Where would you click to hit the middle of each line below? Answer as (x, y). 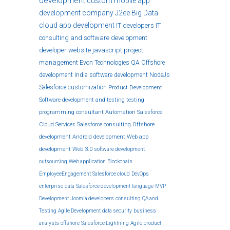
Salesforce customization (73, 87)
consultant (90, 112)
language (143, 186)
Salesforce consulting (104, 124)
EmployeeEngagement (65, 174)
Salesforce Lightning (105, 223)
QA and (150, 198)
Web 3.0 (82, 149)
